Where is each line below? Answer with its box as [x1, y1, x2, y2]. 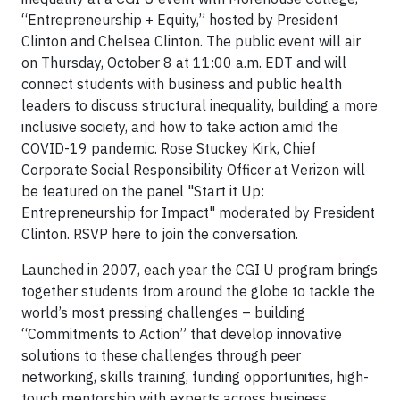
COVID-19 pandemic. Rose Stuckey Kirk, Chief [21, 138, 316, 157]
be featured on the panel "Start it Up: [21, 181, 264, 200]
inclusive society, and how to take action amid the [21, 117, 338, 136]
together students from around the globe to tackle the [21, 281, 375, 300]
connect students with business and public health [21, 74, 342, 93]
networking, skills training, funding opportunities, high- [21, 367, 369, 386]
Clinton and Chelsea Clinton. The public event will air [21, 31, 361, 50]
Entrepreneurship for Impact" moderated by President [21, 203, 375, 221]
